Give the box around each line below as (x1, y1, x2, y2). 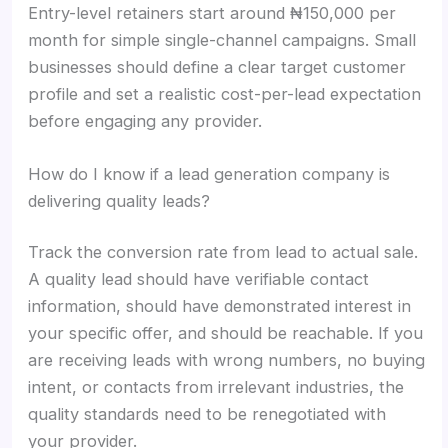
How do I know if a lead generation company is (28, 163, 391, 184)
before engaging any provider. (28, 110, 263, 131)
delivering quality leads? (28, 190, 211, 211)
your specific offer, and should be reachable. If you (28, 323, 424, 344)
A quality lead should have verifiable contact (28, 269, 370, 290)
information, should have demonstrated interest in (28, 296, 412, 317)
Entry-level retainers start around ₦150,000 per (28, 2, 397, 23)
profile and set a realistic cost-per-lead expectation (28, 83, 422, 104)
